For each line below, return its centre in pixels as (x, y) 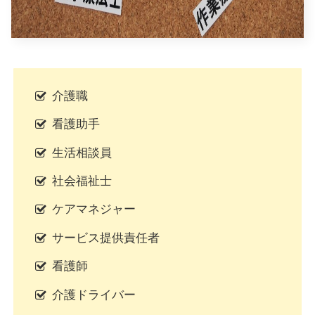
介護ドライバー (94, 295)
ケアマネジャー (94, 210)
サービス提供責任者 (105, 238)
